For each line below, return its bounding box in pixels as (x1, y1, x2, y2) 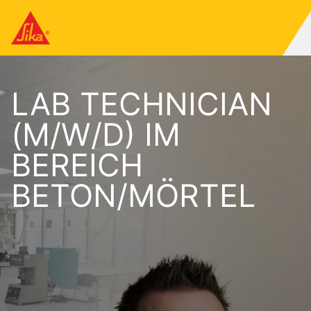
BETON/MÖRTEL (11, 177, 255, 215)
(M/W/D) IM (11, 116, 180, 153)
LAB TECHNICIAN (11, 85, 272, 123)
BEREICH (11, 146, 143, 184)
